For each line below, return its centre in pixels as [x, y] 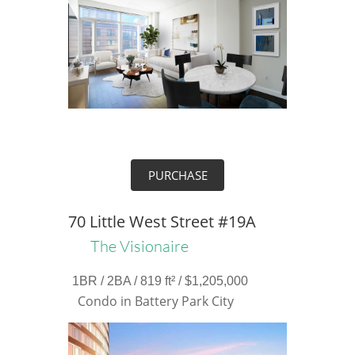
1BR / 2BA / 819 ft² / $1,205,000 [160, 281]
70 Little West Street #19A [162, 221]
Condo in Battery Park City [156, 301]
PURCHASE [177, 175]
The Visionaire [139, 246]
